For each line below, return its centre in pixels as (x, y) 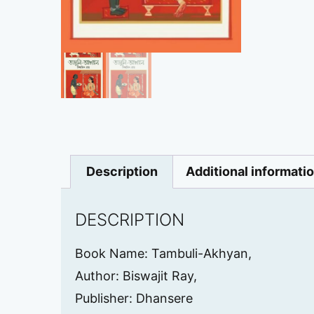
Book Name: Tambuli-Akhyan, (163, 254)
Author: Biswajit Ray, (136, 276)
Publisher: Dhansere (134, 299)
